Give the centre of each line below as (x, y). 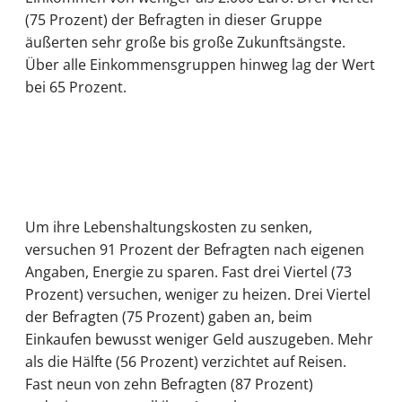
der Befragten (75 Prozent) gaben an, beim (169, 317)
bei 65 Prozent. (76, 87)
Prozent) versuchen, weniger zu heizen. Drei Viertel (198, 295)
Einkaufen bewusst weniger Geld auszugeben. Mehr (199, 340)
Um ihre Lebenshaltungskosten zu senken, (169, 227)
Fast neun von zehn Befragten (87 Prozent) (169, 385)
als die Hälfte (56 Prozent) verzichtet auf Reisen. (186, 362)
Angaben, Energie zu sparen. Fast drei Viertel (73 (188, 272)
